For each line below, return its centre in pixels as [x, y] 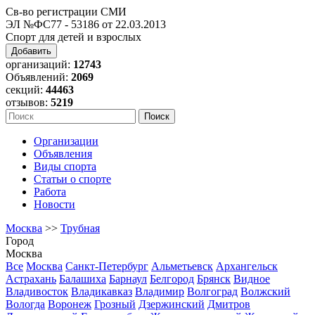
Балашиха [83, 279]
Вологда [25, 304]
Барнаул [128, 279]
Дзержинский [172, 304]
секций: [26, 90]
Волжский [265, 291]
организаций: [39, 64]
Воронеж [70, 304]
